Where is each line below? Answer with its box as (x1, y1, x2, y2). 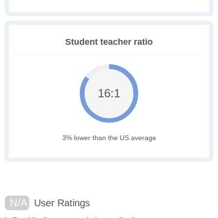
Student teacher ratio (65, 37, 153, 47)
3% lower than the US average (62, 134, 156, 142)
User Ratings (31, 198, 90, 209)
